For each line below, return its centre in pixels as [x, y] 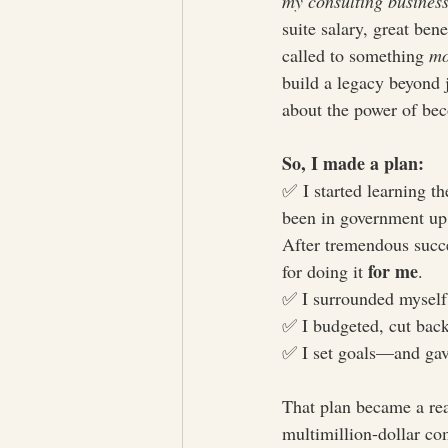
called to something [355, 55]
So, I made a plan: [353, 163]
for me [393, 271]
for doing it [325, 271]
